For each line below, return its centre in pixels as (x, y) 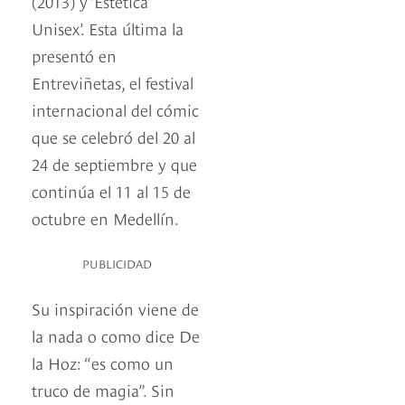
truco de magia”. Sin (103, 390)
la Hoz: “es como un (103, 363)
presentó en (74, 55)
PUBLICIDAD (117, 264)
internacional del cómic (115, 109)
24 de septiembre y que (114, 164)
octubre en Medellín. (105, 218)
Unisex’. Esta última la (108, 28)
